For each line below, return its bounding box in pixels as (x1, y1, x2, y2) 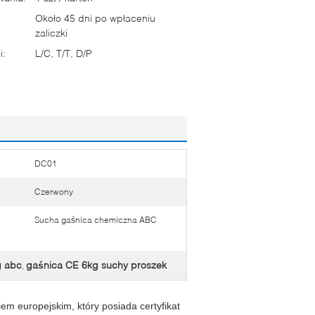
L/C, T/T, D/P (35, 47, 92, 59)
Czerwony (34, 186, 73, 197)
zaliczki (35, 27, 67, 39)
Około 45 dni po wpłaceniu (35, 12, 155, 24)
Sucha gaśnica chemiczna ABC (34, 214, 157, 225)
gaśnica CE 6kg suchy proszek (26, 259, 167, 271)
